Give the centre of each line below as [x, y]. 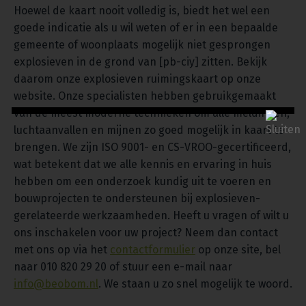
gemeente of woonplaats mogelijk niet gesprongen [142, 45]
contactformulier [153, 250]
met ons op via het [62, 250]
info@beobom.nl [56, 284]
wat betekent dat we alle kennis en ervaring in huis [143, 165]
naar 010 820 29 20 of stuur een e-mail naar [123, 267]
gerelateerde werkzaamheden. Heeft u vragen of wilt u [151, 216]
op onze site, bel [238, 250]
